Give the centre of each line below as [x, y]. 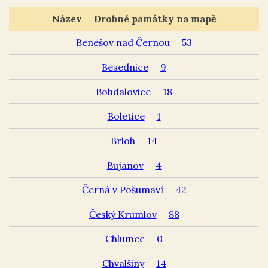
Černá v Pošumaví [122, 189]
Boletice [126, 116]
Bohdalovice [123, 91]
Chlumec [125, 238]
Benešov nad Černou [123, 42]
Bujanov [125, 165]
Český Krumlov [123, 214]
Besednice [125, 67]
